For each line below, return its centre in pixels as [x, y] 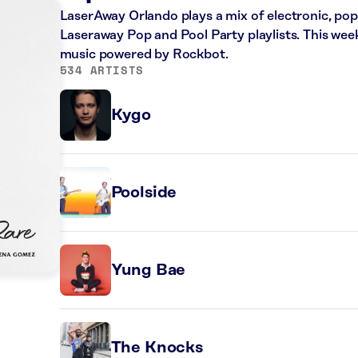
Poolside [144, 193]
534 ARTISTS [101, 70]
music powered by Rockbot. [144, 54]
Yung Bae [148, 270]
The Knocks [157, 348]
